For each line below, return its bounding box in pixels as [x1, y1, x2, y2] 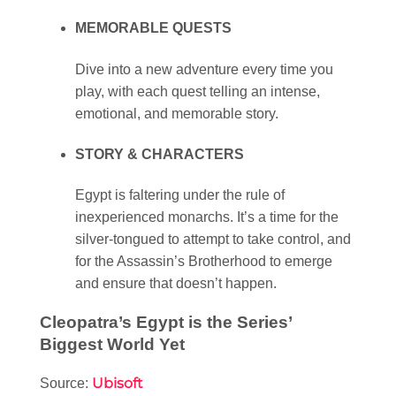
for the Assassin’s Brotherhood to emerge [75, 254, 332, 270]
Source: [40, 375, 92, 391]
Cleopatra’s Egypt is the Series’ [40, 312, 292, 331]
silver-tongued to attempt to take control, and [75, 232, 351, 247]
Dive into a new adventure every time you [75, 61, 333, 77]
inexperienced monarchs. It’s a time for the [75, 209, 339, 225]
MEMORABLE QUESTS [75, 20, 232, 36]
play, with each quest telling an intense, [75, 83, 320, 99]
